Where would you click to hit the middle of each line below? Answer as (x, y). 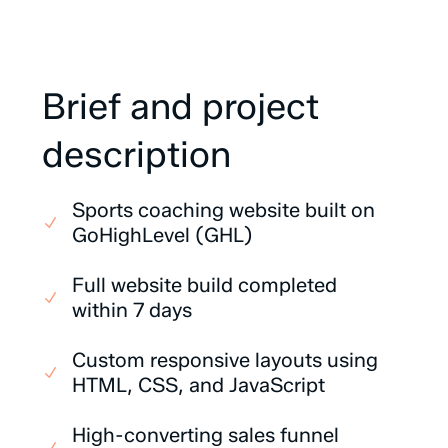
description (136, 154)
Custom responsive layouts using (225, 360)
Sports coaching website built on (223, 210)
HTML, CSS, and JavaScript (198, 385)
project (260, 106)
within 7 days (132, 310)
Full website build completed (204, 285)
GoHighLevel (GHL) (162, 235)
